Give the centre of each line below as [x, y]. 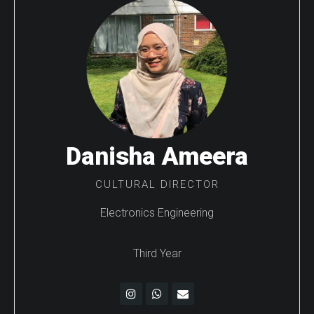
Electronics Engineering [157, 212]
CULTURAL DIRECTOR [157, 184]
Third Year [157, 253]
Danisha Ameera [157, 156]
